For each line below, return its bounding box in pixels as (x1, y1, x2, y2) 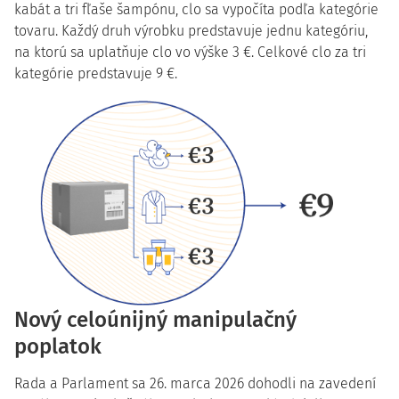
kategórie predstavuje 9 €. (14, 65, 177, 82)
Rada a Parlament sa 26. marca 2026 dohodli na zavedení (14, 375, 376, 393)
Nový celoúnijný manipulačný (14, 307, 297, 333)
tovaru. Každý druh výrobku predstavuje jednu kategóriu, (14, 22, 368, 39)
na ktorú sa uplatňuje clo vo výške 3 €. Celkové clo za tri (14, 44, 366, 61)
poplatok (14, 334, 102, 360)
